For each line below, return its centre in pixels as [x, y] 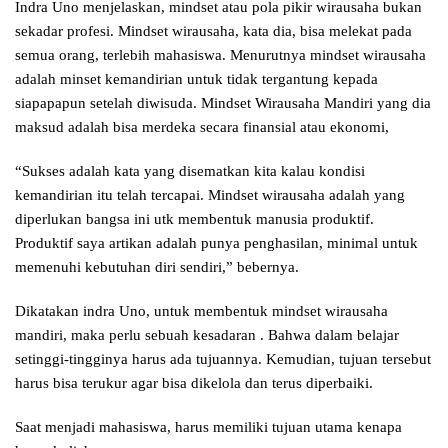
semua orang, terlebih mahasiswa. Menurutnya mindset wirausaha [220, 54]
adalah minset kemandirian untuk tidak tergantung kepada [196, 78]
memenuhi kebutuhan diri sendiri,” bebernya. [157, 266]
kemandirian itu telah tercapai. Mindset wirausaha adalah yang [210, 194]
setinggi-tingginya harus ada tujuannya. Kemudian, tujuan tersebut [223, 358]
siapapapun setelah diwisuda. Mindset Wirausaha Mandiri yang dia [223, 102]
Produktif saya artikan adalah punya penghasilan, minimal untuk [216, 242]
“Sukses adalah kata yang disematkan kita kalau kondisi [190, 170]
